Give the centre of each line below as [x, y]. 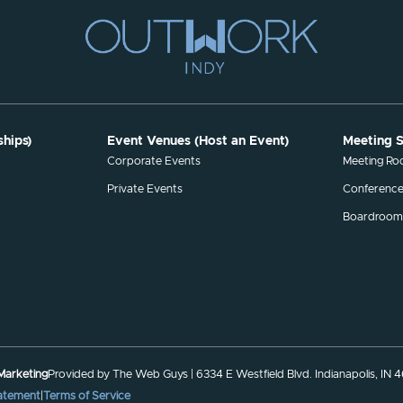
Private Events [145, 189]
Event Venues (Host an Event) [198, 142]
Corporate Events [154, 161]
